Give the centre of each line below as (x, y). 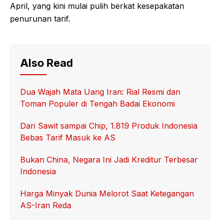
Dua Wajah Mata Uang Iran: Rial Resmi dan (100, 92)
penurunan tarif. (40, 19)
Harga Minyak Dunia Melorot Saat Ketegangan (107, 194)
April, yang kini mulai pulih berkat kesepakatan (97, 6)
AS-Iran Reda (46, 206)
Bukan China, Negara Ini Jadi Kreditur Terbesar (109, 160)
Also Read (47, 63)
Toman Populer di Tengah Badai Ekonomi (97, 104)
